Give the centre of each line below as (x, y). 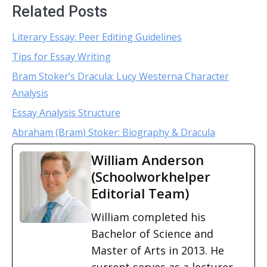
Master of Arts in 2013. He (158, 250)
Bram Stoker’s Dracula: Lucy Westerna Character (120, 76)
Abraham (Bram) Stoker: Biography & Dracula (114, 132)
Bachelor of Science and (152, 234)
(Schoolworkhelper (151, 176)
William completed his (148, 217)
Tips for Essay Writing (61, 57)
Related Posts (60, 12)
